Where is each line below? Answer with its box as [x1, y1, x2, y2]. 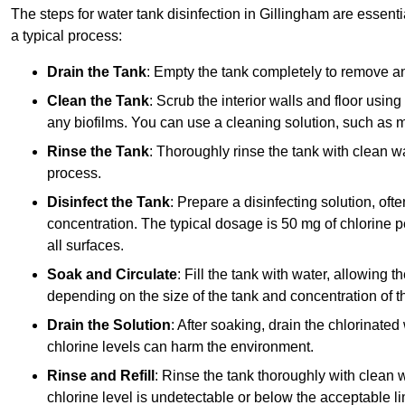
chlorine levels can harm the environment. [47, 338, 314, 354]
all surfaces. [47, 237, 124, 253]
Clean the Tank [47, 92, 149, 108]
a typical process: [11, 27, 122, 43]
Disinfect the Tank [47, 193, 170, 210]
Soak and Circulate [47, 266, 177, 282]
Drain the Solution [47, 316, 171, 333]
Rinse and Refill [47, 367, 155, 383]
